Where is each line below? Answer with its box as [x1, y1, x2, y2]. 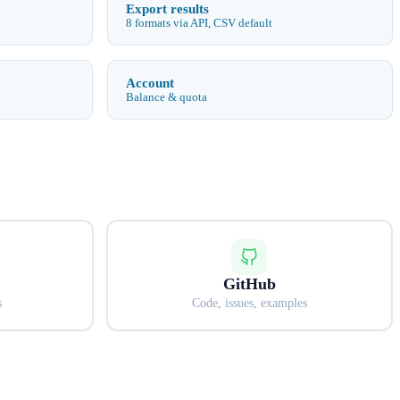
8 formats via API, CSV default [126, 16, 272, 29]
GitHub [222, 274, 276, 293]
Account [126, 74, 174, 90]
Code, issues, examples [191, 296, 307, 310]
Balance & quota [126, 90, 207, 104]
